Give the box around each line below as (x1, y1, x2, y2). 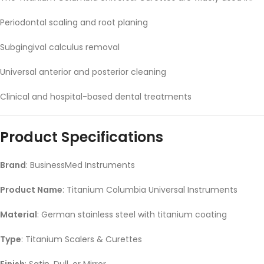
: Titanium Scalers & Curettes (21, 233, 142, 245)
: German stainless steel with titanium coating (37, 208, 227, 220)
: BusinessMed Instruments (26, 159, 135, 171)
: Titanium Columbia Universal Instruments (62, 183, 237, 196)
